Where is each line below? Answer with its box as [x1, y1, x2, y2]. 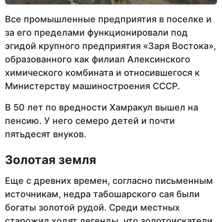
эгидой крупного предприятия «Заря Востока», [5, 40, 216, 51]
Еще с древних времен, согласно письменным [5, 175, 213, 186]
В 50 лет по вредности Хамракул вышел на [5, 102, 198, 113]
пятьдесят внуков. [5, 129, 86, 140]
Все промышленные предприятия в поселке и [5, 13, 212, 24]
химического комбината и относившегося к [5, 67, 200, 78]
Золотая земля [5, 152, 96, 167]
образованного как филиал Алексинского [5, 54, 190, 64]
